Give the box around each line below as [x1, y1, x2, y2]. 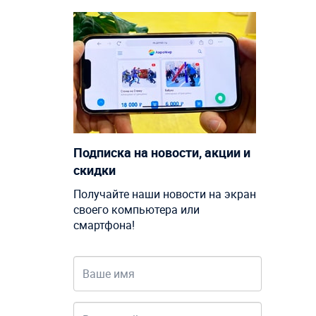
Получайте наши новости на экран [73, 186, 256, 202]
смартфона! [73, 217, 135, 233]
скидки [73, 162, 116, 179]
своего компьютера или [73, 202, 200, 218]
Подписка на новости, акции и [73, 144, 250, 162]
